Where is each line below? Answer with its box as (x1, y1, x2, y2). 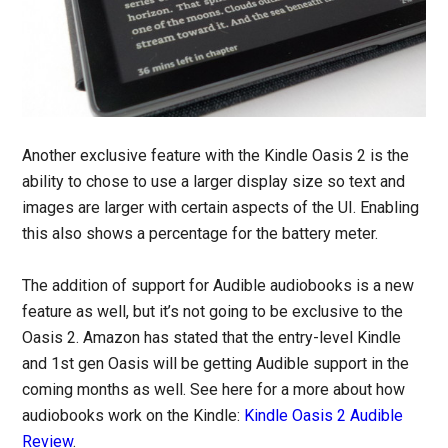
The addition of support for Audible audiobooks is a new (22, 276, 415, 296)
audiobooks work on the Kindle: (22, 406, 245, 426)
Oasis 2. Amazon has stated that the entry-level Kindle (22, 328, 402, 348)
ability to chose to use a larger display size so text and (22, 172, 406, 192)
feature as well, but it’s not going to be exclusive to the (22, 302, 404, 322)
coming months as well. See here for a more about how (22, 380, 406, 400)
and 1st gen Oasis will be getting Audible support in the (22, 354, 410, 374)
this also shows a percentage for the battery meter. (22, 224, 379, 244)
